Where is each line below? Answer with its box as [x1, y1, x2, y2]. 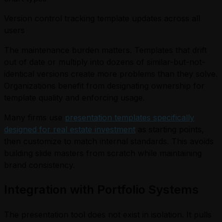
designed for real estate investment [4, 124, 135, 134]
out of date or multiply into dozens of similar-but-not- [4, 56, 205, 67]
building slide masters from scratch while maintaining [4, 148, 202, 158]
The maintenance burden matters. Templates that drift [4, 45, 207, 55]
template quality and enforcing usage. [4, 92, 145, 103]
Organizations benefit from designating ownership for [4, 80, 205, 91]
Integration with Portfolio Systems [4, 182, 199, 197]
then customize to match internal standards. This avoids [4, 136, 214, 146]
